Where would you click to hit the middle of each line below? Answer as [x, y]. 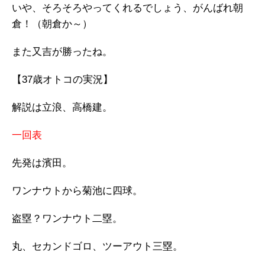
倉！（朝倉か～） [52, 24]
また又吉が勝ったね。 [62, 52]
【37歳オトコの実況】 [62, 80]
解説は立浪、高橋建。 [62, 107]
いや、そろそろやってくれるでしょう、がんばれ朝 [127, 8]
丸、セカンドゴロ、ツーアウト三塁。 [97, 246]
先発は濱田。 [42, 163]
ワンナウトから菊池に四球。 [77, 191]
